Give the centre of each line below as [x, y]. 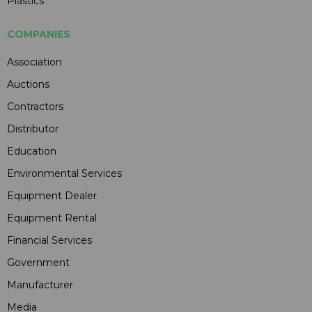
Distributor [33, 129]
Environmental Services [64, 174]
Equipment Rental [52, 218]
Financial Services [49, 241]
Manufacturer [40, 285]
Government [38, 263]
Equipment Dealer [52, 196]
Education [32, 151]
